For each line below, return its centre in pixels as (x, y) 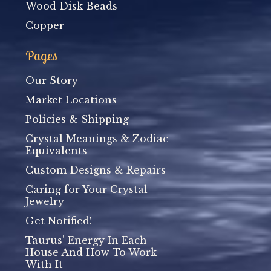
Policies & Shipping (77, 119)
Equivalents (56, 151)
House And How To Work (91, 252)
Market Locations (71, 100)
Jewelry (45, 201)
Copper (45, 25)
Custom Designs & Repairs (96, 170)
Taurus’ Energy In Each (86, 240)
